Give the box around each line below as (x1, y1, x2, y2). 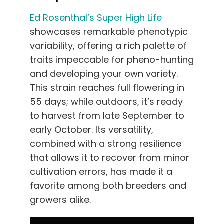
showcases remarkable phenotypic (30, 25, 188, 38)
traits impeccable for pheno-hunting (30, 53, 194, 66)
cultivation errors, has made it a (30, 165, 172, 178)
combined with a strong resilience (30, 137, 181, 150)
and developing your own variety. (30, 67, 178, 80)
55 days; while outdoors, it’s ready (30, 95, 183, 108)
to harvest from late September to (30, 109, 184, 122)
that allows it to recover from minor (30, 151, 189, 164)
